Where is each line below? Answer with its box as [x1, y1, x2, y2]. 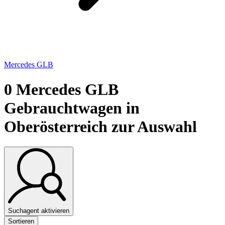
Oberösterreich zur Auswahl [4, 117, 197, 136]
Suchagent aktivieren [8, 206, 69, 214]
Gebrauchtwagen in [4, 98, 140, 117]
